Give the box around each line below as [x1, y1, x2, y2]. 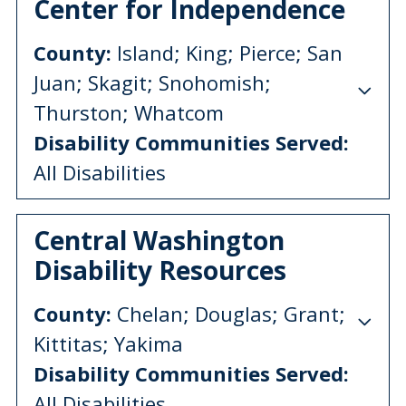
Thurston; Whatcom [34, 98, 224, 126]
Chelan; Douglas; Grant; [111, 299, 345, 327]
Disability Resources [34, 252, 286, 287]
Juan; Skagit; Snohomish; [34, 68, 271, 96]
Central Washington [34, 222, 285, 257]
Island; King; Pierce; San [111, 38, 343, 66]
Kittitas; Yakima [34, 329, 183, 357]
